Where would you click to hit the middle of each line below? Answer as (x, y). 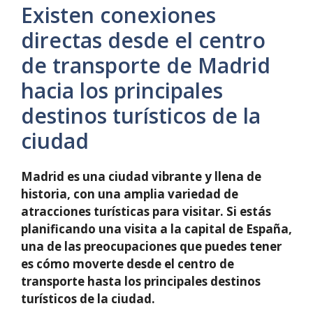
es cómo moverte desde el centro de (128, 263)
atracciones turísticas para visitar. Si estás (146, 211)
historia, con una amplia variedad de (130, 194)
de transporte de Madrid (146, 65)
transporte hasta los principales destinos (141, 281)
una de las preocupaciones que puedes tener (151, 246)
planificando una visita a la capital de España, (156, 228)
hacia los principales (122, 90)
